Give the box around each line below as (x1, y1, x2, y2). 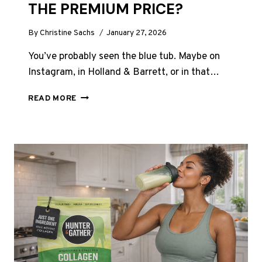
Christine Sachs (40, 27, 95, 38)
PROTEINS (76, 103, 119, 113)
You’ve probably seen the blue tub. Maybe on (28, 50, 220, 63)
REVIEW (76, 127, 108, 138)
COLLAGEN (76, 115, 121, 126)
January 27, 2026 (106, 27, 167, 38)
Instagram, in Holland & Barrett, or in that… (28, 65, 219, 79)
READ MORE (28, 93, 77, 104)
